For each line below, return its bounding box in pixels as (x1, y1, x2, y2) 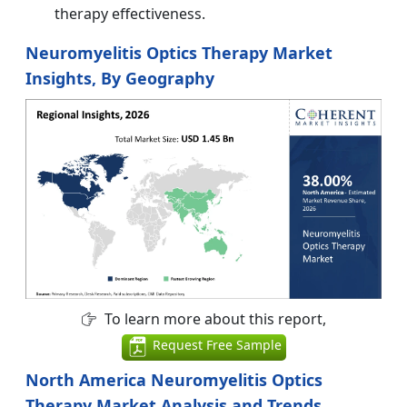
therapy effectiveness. (55, 3, 205, 24)
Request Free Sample (148, 336, 282, 354)
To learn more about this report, (100, 309, 326, 330)
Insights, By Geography (25, 66, 214, 89)
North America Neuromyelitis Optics (25, 369, 323, 392)
